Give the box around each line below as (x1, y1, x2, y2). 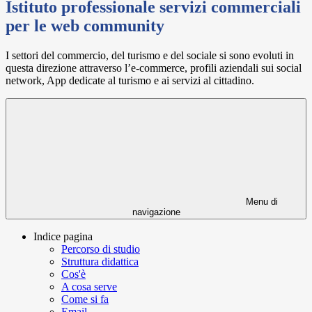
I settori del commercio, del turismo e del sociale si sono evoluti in (6, 49, 294, 62)
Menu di (243, 196, 278, 208)
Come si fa (61, 293, 109, 306)
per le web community (6, 17, 164, 36)
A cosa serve (61, 281, 117, 293)
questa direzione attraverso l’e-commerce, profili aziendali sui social (6, 62, 302, 75)
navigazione (132, 207, 180, 218)
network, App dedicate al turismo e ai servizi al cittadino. (6, 75, 254, 87)
